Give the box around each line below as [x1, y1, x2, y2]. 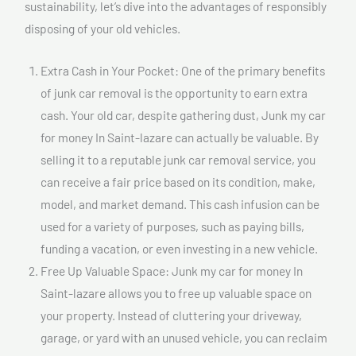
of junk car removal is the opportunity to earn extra [41, 84, 308, 100]
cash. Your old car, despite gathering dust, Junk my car [41, 106, 326, 122]
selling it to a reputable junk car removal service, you [41, 151, 315, 167]
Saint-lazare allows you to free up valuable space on [41, 284, 311, 300]
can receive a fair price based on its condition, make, [41, 173, 315, 189]
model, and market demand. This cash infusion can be [41, 195, 319, 211]
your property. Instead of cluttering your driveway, [41, 307, 302, 323]
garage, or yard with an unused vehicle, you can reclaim [41, 329, 327, 345]
